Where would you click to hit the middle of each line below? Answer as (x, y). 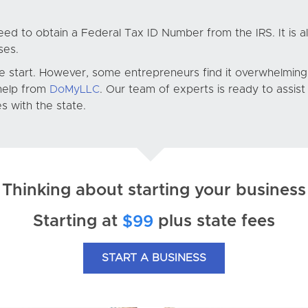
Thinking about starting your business (154, 190)
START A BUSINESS (154, 258)
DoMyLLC (75, 89)
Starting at (78, 221)
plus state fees (214, 221)
